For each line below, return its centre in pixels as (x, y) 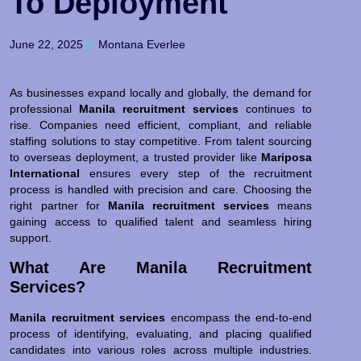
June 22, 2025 (47, 45)
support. (31, 238)
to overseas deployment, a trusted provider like (136, 158)
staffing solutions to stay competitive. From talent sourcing (161, 141)
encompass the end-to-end (239, 317)
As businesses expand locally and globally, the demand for (161, 93)
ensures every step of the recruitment (196, 174)
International (45, 174)
